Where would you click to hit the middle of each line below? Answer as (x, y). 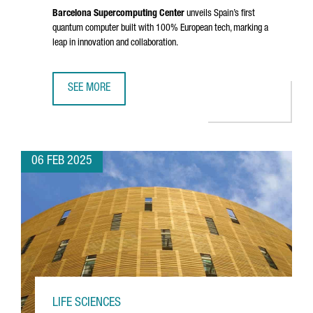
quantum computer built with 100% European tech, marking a (160, 29)
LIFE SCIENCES (87, 303)
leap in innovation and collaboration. (115, 43)
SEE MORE (89, 89)
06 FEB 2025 (62, 161)
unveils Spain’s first (220, 14)
